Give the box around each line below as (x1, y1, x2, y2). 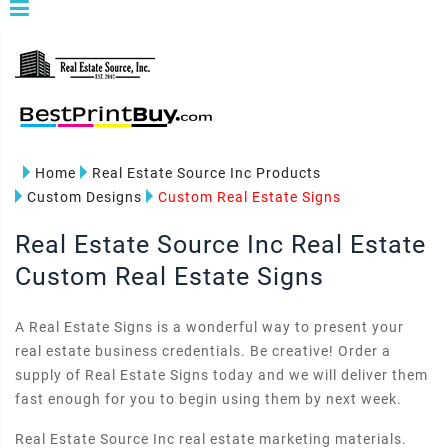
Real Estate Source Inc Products (92, 165, 321, 181)
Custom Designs (27, 189, 142, 205)
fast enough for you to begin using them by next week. (15, 391, 402, 407)
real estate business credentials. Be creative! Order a (15, 343, 391, 359)
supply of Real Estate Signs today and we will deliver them (15, 367, 428, 383)
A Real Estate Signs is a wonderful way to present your (15, 319, 404, 335)
